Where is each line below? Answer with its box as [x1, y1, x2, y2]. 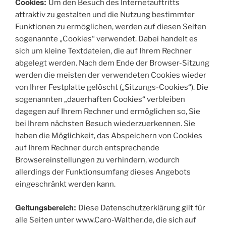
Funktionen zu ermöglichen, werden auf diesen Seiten [15, 22, 206, 31]
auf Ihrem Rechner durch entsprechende [15, 143, 159, 152]
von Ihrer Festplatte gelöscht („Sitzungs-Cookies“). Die [15, 82, 208, 92]
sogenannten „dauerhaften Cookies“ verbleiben [15, 94, 185, 104]
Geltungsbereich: [15, 202, 78, 213]
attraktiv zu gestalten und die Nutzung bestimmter [15, 10, 195, 19]
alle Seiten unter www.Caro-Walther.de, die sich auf [15, 215, 196, 224]
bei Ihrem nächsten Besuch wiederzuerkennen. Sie [15, 119, 195, 128]
